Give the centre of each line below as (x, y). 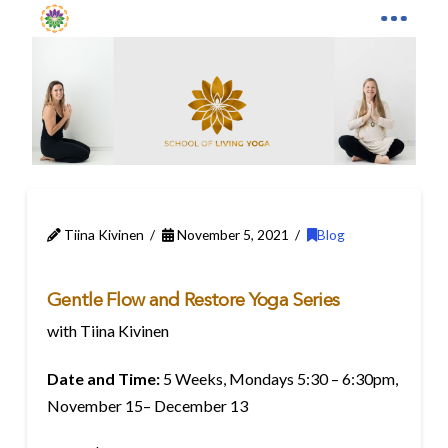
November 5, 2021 (231, 234)
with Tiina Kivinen (107, 330)
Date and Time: (103, 378)
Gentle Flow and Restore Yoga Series (193, 301)
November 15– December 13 (147, 405)
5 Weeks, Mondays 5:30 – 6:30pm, (278, 378)
